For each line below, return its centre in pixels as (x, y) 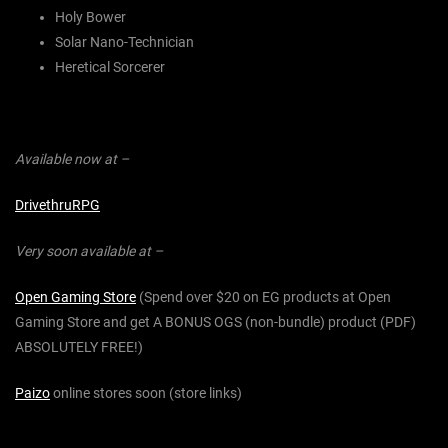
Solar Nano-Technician (124, 42)
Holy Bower (90, 17)
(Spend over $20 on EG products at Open (263, 297)
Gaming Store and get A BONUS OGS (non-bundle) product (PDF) (215, 322)
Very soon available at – (90, 251)
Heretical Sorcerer (110, 67)
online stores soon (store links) (146, 393)
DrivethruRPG (57, 205)
